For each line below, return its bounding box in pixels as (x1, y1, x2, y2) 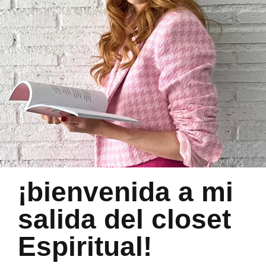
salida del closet (18, 204, 231, 235)
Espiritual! (18, 231, 152, 262)
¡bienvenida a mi (18, 176, 233, 208)
